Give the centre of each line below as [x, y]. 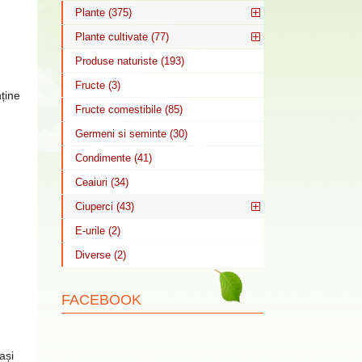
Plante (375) [103, 13]
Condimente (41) [114, 158]
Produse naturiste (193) [130, 61]
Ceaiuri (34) [102, 182]
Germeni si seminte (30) [131, 134]
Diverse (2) [101, 255]
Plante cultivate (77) [122, 37]
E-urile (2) [98, 231]
